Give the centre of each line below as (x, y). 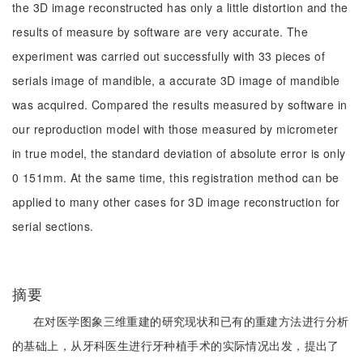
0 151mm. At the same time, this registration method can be (176, 177)
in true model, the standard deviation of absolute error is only (179, 153)
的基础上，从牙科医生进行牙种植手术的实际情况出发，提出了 (176, 345)
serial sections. (53, 226)
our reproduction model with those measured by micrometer (175, 129)
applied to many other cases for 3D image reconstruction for (176, 202)
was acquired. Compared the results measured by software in (180, 105)
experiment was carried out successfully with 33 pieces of (169, 56)
